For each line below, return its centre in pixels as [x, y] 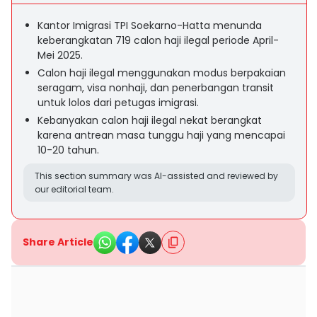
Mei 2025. [60, 55]
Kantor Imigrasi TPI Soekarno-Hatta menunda [150, 25]
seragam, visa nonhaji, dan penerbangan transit [156, 88]
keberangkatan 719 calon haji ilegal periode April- [158, 40]
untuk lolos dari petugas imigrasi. [118, 103]
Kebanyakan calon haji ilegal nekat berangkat [150, 120]
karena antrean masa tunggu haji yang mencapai [161, 135]
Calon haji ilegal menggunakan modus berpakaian [162, 73]
